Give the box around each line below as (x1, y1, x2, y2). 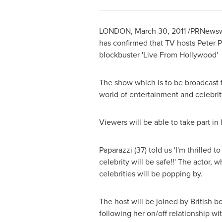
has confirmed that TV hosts (99, 37, 197, 49)
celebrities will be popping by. (99, 168, 203, 179)
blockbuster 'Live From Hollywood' (99, 49, 218, 60)
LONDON (99, 25, 131, 37)
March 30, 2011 (134, 25, 186, 37)
